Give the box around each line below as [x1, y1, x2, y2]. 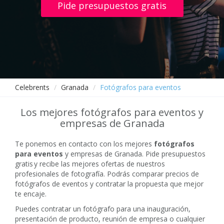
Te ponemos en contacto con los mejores [15, 139, 154, 148]
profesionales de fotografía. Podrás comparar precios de [15, 169, 199, 178]
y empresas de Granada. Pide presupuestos [63, 149, 205, 158]
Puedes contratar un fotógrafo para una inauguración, [15, 204, 190, 213]
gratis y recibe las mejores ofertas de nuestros [15, 159, 165, 168]
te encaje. [15, 189, 46, 198]
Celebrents [15, 82, 49, 92]
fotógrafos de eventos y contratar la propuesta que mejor [15, 179, 203, 188]
